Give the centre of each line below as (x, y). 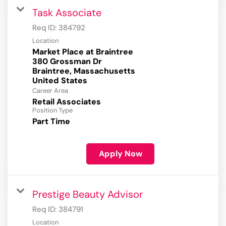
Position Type (52, 110)
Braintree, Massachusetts (84, 71)
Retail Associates (67, 102)
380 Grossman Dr (67, 62)
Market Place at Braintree (83, 52)
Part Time (51, 122)
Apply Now (120, 154)
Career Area (50, 91)
